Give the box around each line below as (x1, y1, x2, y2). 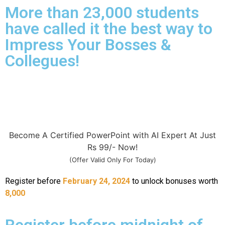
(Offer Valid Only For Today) (69, 156, 156, 164)
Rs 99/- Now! (87, 142, 138, 153)
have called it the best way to (5, 19, 212, 39)
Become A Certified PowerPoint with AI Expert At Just (9, 130, 216, 141)
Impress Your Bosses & (5, 35, 171, 55)
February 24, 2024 (63, 176, 130, 186)
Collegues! (5, 51, 79, 71)
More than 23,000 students (5, 3, 199, 23)
